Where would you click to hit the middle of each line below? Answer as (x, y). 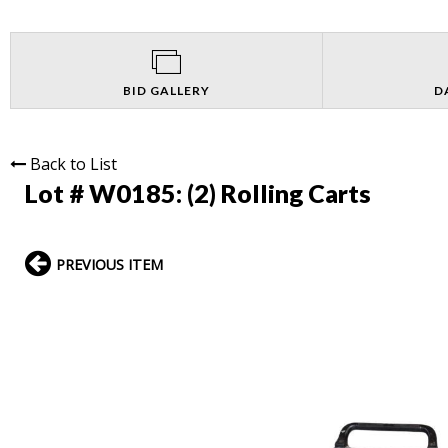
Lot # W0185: (106, 192)
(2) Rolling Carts (279, 192)
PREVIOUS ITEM (109, 264)
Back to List (73, 163)
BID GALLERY (166, 90)
